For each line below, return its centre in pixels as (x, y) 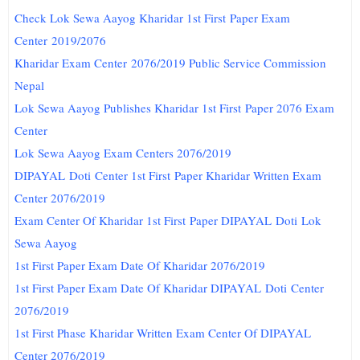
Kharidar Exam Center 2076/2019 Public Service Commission (171, 63)
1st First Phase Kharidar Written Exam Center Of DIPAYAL (163, 333)
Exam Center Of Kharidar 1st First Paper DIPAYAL (145, 220)
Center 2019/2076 (61, 40)
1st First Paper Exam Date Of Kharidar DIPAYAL (140, 288)
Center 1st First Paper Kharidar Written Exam (209, 175)
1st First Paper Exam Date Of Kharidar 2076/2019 (140, 265)
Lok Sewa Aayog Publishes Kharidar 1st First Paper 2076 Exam (175, 108)
